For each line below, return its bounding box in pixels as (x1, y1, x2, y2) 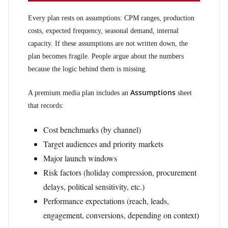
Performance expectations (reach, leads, (43, 195, 169, 206)
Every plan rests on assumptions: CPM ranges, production (28, 14, 194, 22)
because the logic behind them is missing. (28, 65, 147, 73)
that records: (28, 102, 64, 109)
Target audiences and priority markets (43, 138, 163, 149)
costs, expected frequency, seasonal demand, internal (28, 27, 179, 35)
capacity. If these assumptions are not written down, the (28, 40, 188, 47)
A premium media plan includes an (28, 89, 130, 97)
